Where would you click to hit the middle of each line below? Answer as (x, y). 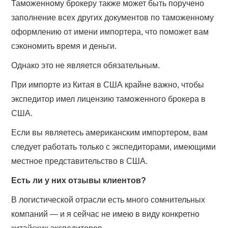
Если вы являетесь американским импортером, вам (110, 133)
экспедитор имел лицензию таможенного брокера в (109, 99)
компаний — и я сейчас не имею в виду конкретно (106, 214)
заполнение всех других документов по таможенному (113, 18)
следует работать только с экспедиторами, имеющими (114, 147)
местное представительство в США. (80, 161)
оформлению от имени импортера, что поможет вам (110, 32)
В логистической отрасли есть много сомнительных (108, 200)
